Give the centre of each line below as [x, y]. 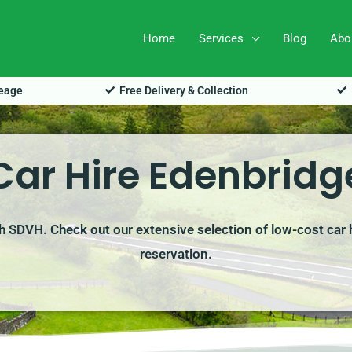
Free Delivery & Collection [184, 90]
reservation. [176, 253]
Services [221, 39]
